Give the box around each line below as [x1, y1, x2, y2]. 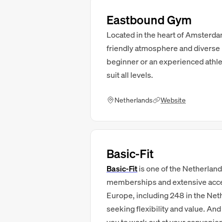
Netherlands [114, 95, 153, 105]
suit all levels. [107, 69, 153, 80]
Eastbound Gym [107, 12, 192, 28]
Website [161, 95, 186, 105]
